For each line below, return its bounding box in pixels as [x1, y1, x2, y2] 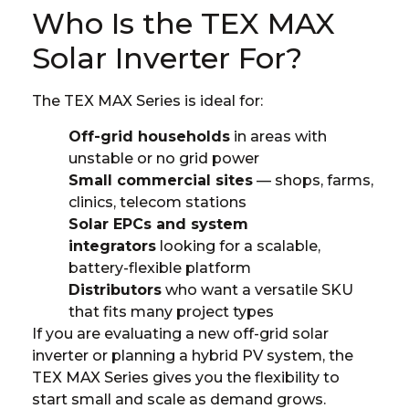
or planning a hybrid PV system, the [89, 346, 353, 364]
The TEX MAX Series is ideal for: [32, 92, 263, 110]
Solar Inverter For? [32, 40, 302, 77]
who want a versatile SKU [162, 280, 353, 299]
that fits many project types [68, 302, 274, 320]
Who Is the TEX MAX [32, 5, 335, 42]
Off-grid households [68, 127, 230, 145]
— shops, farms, [253, 171, 373, 189]
